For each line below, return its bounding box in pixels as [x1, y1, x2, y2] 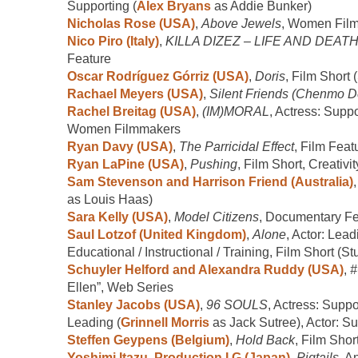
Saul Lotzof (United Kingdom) [67, 227, 246, 241]
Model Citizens [174, 209, 259, 224]
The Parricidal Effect [179, 139, 294, 153]
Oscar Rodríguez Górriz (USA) [67, 69, 249, 83]
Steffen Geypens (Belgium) [67, 332, 229, 347]
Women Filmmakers [67, 121, 181, 136]
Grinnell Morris [121, 315, 209, 329]
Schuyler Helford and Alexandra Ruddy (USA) [67, 262, 344, 276]
